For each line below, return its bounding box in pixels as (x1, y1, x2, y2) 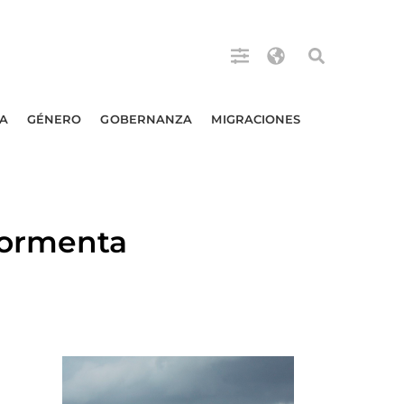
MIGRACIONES (211, 112, 301, 126)
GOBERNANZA (100, 112, 193, 126)
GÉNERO (26, 112, 82, 126)
